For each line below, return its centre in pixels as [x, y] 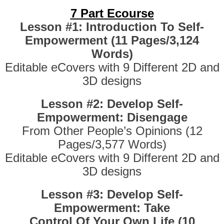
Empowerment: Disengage [112, 117]
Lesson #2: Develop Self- [112, 104]
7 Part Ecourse [112, 13]
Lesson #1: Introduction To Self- [112, 27]
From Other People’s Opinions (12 [112, 131]
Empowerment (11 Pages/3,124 [112, 40]
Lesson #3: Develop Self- [112, 194]
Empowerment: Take [112, 208]
